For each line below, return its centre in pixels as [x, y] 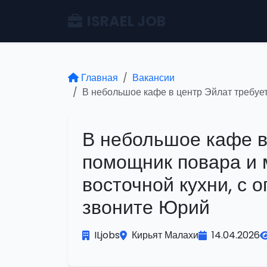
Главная [100, 78]
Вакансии [153, 78]
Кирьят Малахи [165, 235]
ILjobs [107, 235]
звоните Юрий [146, 207]
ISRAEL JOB [126, 21]
